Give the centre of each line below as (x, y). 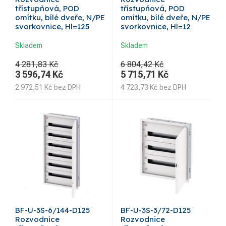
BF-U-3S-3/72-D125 (156, 210)
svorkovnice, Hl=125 (52, 27)
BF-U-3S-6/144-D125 (52, 210)
